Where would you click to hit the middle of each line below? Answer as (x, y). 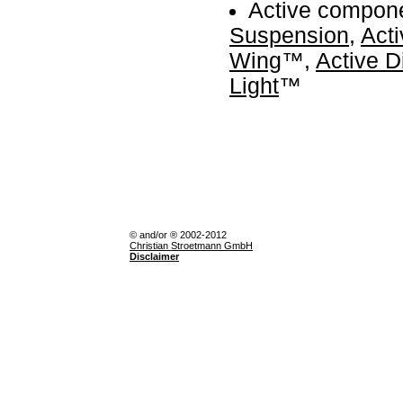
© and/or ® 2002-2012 (178, 235)
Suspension (289, 35)
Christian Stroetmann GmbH (191, 246)
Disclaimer (154, 256)
